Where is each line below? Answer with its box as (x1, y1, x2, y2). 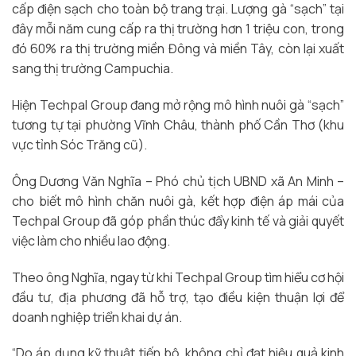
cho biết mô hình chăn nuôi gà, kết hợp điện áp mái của (12, 192, 344, 210)
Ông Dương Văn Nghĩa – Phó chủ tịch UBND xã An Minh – (12, 172, 344, 190)
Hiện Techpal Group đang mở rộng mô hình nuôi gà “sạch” (12, 95, 344, 114)
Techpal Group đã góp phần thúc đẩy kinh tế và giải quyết (12, 211, 344, 230)
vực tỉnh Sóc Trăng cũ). (12, 135, 147, 153)
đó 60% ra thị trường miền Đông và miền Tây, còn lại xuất (12, 40, 344, 58)
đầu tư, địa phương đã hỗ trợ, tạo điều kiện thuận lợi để (12, 288, 344, 306)
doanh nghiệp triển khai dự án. (12, 308, 184, 326)
